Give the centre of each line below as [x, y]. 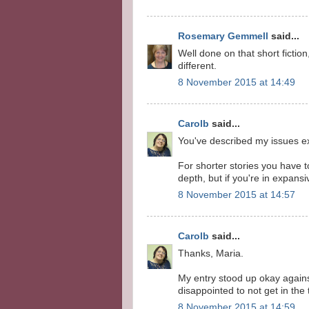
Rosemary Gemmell [223, 36]
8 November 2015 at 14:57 [237, 195]
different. [197, 66]
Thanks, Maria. [211, 253]
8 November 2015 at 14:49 [237, 83]
